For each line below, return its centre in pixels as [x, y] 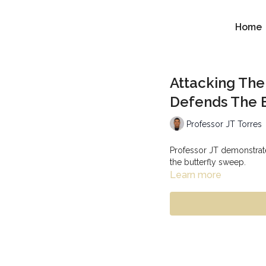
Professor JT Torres [224, 124]
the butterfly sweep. [208, 162]
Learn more [196, 175]
